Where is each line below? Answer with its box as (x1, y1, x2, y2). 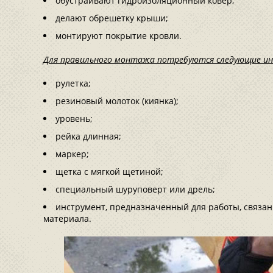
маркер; (55, 148, 89, 160)
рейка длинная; (55, 130, 121, 142)
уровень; (55, 113, 93, 124)
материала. (43, 213, 91, 224)
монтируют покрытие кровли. (55, 30, 184, 41)
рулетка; (55, 77, 91, 89)
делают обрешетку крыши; (55, 12, 168, 24)
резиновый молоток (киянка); (55, 95, 179, 107)
